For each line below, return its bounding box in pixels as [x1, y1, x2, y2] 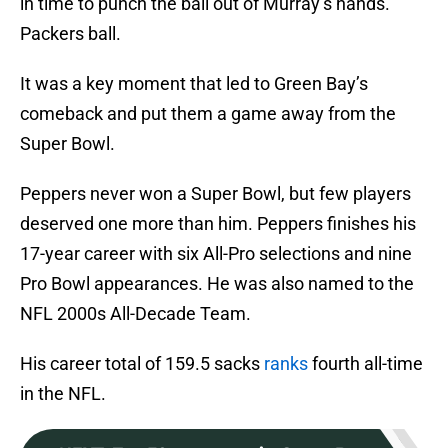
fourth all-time [308, 353, 423, 375]
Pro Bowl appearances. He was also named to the [20, 273, 414, 295]
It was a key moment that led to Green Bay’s [20, 73, 368, 95]
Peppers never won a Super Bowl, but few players [20, 183, 411, 205]
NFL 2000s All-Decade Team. [20, 303, 251, 325]
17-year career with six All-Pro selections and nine [20, 243, 412, 265]
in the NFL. [20, 383, 106, 405]
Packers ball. [20, 23, 121, 45]
